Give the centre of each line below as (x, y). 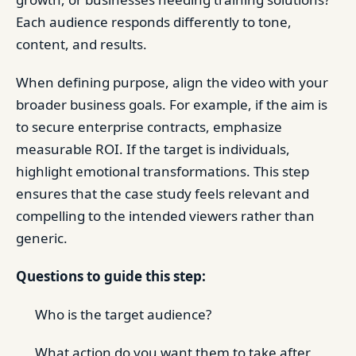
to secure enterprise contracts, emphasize (149, 127)
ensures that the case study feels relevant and (163, 193)
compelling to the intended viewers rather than (165, 216)
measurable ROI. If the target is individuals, (153, 149)
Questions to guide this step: (111, 276)
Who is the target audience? (123, 314)
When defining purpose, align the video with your (172, 82)
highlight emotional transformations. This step (163, 171)
